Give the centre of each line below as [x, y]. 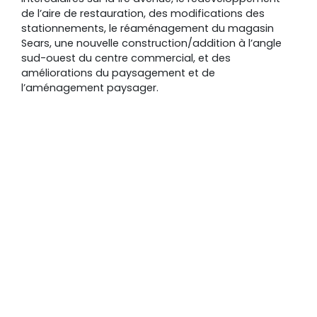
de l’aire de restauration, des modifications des [143, 14]
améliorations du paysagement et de [118, 73]
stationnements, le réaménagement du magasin [148, 29]
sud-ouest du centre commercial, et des [126, 58]
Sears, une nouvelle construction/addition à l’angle [151, 44]
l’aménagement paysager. [90, 88]
